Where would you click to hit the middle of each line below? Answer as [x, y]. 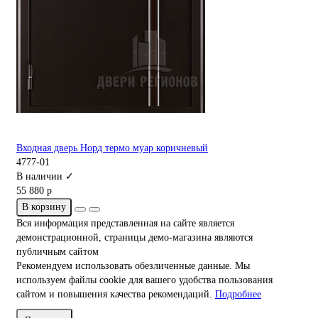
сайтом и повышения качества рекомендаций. [116, 295]
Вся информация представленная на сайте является [125, 224]
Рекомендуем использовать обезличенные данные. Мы [133, 266]
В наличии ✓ [45, 177]
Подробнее [238, 295]
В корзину [44, 207]
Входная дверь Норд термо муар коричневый [112, 148]
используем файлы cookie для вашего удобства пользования [144, 280]
